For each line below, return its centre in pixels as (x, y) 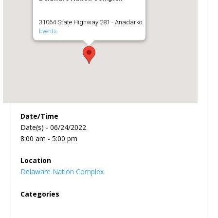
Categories (40, 194)
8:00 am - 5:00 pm (49, 138)
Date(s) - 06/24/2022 (54, 127)
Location (36, 161)
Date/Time (40, 116)
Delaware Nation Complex (62, 172)
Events (48, 31)
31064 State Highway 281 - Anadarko (90, 22)
